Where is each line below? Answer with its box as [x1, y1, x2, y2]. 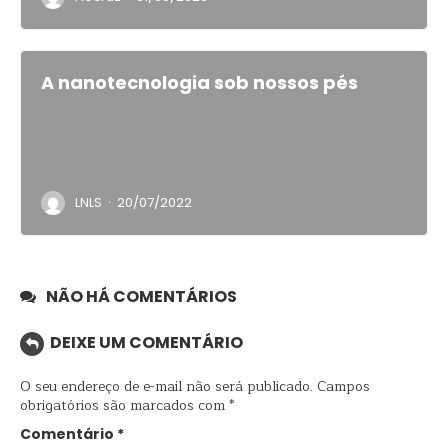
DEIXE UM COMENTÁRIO [50, 331, 243, 355]
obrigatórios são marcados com [20, 394, 229, 418]
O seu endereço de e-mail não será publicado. [20, 375, 313, 399]
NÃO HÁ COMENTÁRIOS [46, 285, 237, 308]
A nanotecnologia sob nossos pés [41, 70, 358, 95]
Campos [317, 375, 370, 399]
